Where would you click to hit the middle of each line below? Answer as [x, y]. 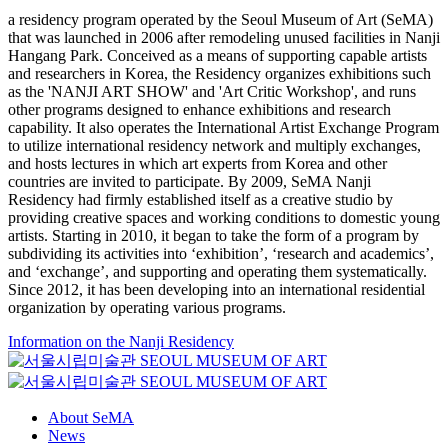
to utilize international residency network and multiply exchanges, [214, 145]
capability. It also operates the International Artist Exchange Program [223, 127]
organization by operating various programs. [147, 307]
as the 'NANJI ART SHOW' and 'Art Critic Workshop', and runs [212, 91]
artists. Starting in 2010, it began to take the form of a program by [213, 235]
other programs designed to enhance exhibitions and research [199, 109]
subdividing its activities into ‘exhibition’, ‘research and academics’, [221, 253]
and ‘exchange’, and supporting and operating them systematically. [217, 271]
